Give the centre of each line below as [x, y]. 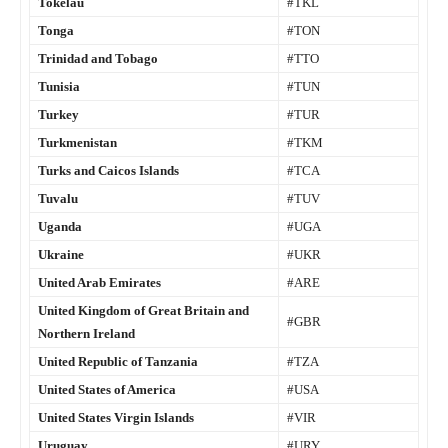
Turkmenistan [77, 143]
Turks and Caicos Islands [108, 171]
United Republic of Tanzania [118, 362]
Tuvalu [58, 199]
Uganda [60, 227]
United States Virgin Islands [116, 418]
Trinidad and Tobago [98, 59]
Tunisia [59, 87]
